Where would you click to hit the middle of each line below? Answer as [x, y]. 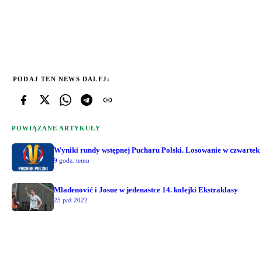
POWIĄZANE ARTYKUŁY [56, 128]
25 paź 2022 [71, 200]
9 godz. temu [72, 160]
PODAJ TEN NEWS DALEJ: [62, 79]
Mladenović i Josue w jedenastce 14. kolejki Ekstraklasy [146, 189]
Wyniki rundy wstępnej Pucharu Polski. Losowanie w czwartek [157, 150]
